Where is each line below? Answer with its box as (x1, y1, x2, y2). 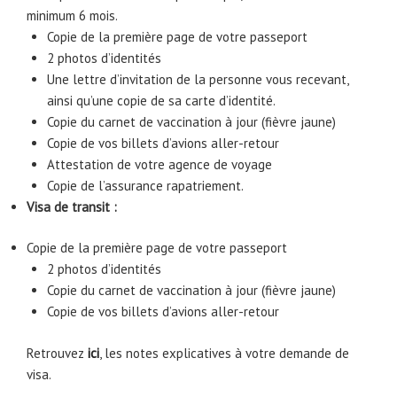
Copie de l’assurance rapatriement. (46, 176, 244, 194)
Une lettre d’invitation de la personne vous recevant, (46, 70, 348, 88)
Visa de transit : (27, 198, 117, 215)
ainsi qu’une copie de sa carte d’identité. (46, 91, 276, 109)
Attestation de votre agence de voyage (46, 155, 272, 173)
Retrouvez (27, 344, 88, 362)
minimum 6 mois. (27, 6, 118, 24)
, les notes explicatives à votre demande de (99, 344, 349, 362)
